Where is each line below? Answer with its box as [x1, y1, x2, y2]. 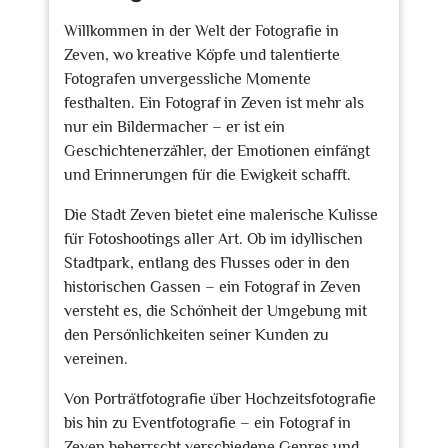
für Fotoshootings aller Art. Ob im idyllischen [64, 230, 363, 248]
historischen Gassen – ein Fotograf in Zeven [64, 278, 361, 296]
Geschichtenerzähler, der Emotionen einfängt [64, 142, 370, 160]
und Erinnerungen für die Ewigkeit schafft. [64, 166, 351, 184]
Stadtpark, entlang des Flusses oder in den [64, 254, 350, 272]
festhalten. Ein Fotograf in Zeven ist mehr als [64, 94, 364, 112]
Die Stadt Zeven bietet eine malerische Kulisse [64, 206, 378, 224]
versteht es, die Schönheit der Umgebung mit [64, 302, 367, 320]
